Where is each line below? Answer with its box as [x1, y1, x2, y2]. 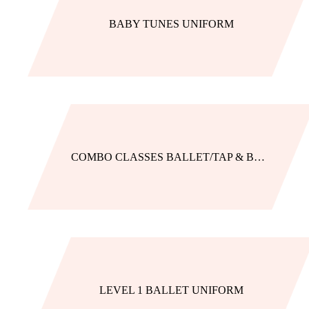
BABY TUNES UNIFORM [109, 18, 235, 30]
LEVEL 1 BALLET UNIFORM [99, 284, 244, 296]
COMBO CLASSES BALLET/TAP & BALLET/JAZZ [253, 151, 265, 163]
